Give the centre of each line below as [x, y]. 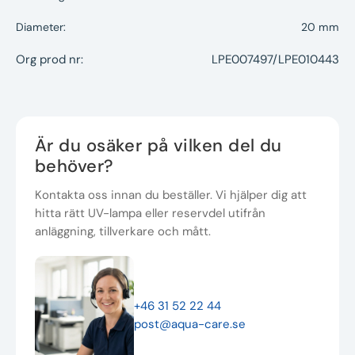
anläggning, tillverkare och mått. [123, 232]
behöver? [74, 166]
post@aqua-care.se [190, 324]
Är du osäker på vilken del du [158, 146]
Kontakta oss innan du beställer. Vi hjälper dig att [171, 195]
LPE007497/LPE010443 [275, 60]
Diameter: [41, 27]
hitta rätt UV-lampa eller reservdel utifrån [150, 214]
